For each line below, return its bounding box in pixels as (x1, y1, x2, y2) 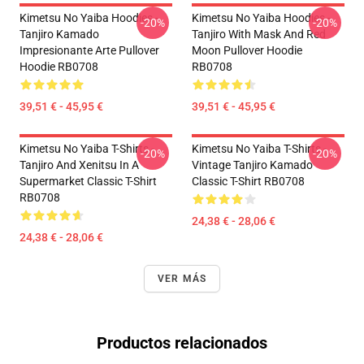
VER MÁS (157, 273, 207, 284)
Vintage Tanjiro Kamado (192, 158, 313, 171)
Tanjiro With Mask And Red (192, 28, 326, 41)
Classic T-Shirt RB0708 (192, 175, 305, 188)
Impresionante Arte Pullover (19, 44, 159, 57)
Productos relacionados (97, 333, 267, 353)
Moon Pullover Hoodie (192, 44, 302, 57)
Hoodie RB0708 (19, 60, 98, 73)
